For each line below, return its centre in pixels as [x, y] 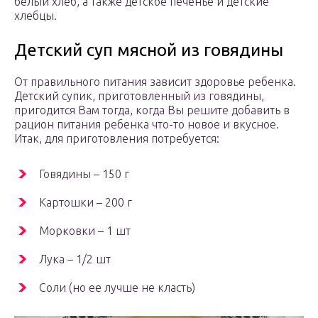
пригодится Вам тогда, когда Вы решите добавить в [152, 110]
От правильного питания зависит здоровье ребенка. [155, 82]
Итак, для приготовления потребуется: [117, 139]
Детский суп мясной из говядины [149, 50]
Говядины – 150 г [84, 174]
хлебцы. [35, 16]
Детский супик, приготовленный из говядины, [139, 96]
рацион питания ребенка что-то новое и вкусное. [147, 125]
